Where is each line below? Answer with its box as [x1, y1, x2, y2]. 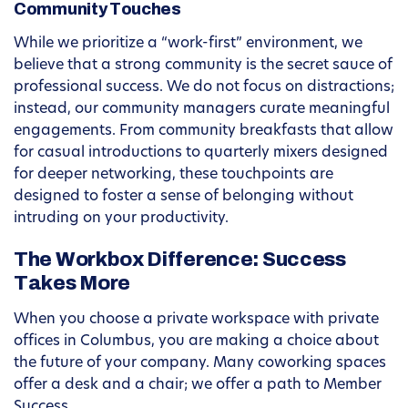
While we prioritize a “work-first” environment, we [14, 36, 362, 52]
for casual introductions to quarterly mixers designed [14, 146, 388, 161]
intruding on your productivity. [14, 211, 229, 227]
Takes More [14, 272, 130, 295]
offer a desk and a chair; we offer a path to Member [14, 378, 382, 393]
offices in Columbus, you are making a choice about [14, 334, 379, 350]
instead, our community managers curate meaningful [14, 102, 390, 117]
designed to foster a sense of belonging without [14, 189, 353, 205]
